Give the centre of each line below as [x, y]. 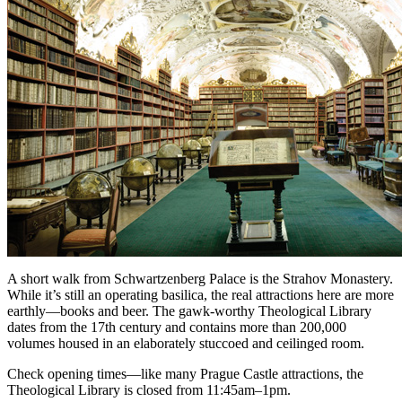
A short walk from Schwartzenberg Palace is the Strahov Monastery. [200, 278]
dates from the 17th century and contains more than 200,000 [177, 327]
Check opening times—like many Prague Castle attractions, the [185, 373]
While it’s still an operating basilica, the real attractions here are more [201, 294]
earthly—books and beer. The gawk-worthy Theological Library [189, 310]
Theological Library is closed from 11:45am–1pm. [149, 389]
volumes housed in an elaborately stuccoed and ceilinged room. [186, 343]
